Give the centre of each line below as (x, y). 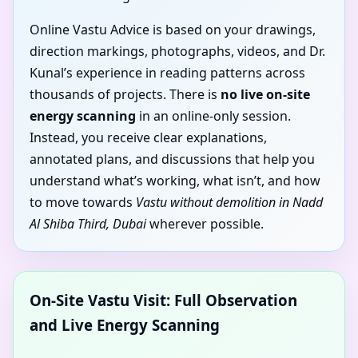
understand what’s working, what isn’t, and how (175, 181)
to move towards (83, 203)
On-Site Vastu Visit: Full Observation (163, 300)
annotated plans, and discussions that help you (172, 159)
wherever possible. (205, 224)
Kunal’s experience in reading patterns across (167, 73)
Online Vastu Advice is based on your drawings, (173, 30)
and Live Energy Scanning (125, 325)
